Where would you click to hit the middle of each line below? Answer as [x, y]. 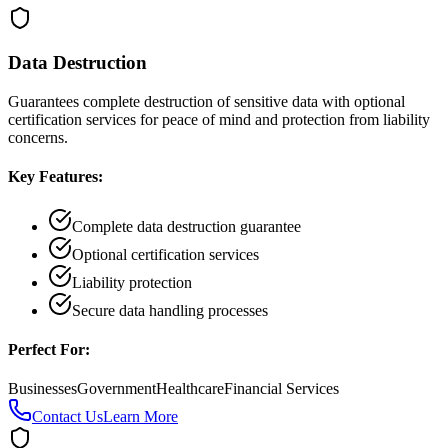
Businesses [42, 389]
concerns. [38, 138]
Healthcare [190, 389]
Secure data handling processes [170, 310]
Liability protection [132, 282]
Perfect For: [49, 349]
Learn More [140, 417]
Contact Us [67, 417]
